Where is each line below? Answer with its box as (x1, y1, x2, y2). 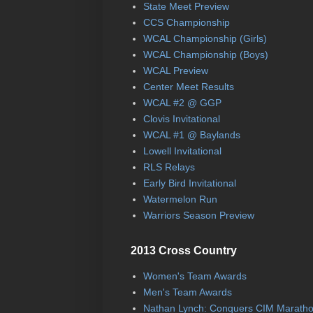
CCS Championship (143, 17, 230, 29)
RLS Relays (143, 161, 195, 173)
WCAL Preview (143, 65, 208, 77)
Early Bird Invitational (143, 177, 236, 189)
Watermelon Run (143, 194, 217, 205)
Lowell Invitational (143, 145, 221, 157)
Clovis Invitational (143, 113, 220, 125)
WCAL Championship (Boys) (143, 49, 268, 61)
